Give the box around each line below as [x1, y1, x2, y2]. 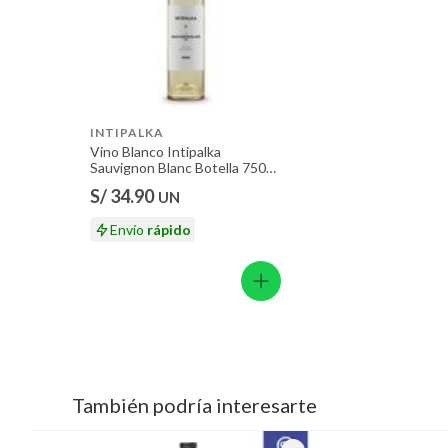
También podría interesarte [72, 393, 317, 418]
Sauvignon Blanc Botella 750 [90, 158, 266, 176]
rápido [147, 221, 191, 239]
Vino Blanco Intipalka [90, 142, 221, 160]
